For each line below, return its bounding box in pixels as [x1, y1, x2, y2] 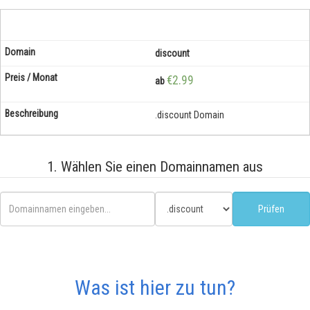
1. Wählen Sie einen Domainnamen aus [47, 158, 263, 175]
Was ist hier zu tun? [75, 275, 235, 300]
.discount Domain [155, 109, 224, 120]
